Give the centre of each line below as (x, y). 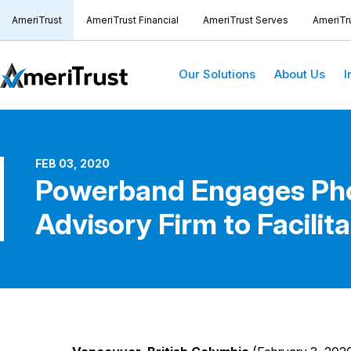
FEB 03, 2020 (72, 163)
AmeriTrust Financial (132, 20)
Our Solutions (217, 74)
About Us (300, 74)
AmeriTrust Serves (246, 20)
